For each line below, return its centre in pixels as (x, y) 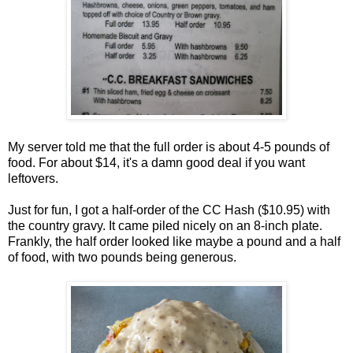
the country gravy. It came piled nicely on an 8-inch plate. (165, 226)
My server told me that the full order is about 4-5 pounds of (169, 147)
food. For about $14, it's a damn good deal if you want (156, 163)
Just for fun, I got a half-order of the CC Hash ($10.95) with (169, 210)
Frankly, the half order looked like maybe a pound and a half (174, 242)
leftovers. (33, 179)
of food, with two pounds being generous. (122, 258)
